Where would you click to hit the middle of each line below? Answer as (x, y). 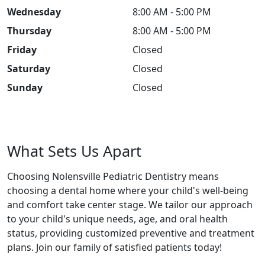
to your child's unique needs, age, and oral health (117, 219)
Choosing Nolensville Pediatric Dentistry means (113, 176)
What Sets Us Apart (74, 151)
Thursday (29, 31)
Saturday (29, 69)
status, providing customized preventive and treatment (131, 233)
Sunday (25, 88)
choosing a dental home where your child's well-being (128, 190)
